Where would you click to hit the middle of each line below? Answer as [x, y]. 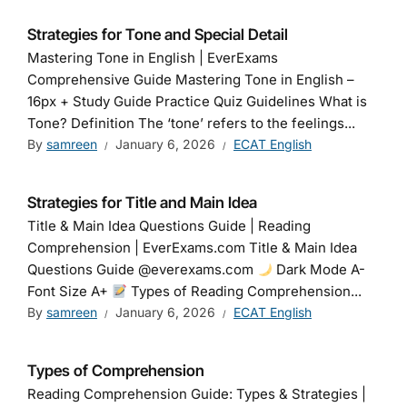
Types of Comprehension [116, 371]
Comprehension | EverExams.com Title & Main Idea [192, 248]
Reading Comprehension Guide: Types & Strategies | [197, 394]
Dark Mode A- [319, 269]
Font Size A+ [69, 291]
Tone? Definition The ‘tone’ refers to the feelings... [191, 123]
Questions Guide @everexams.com [142, 269]
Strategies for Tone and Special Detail [158, 35]
